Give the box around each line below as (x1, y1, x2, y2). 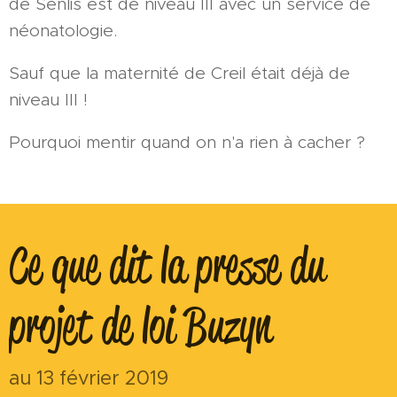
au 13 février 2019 (9, 365, 168, 390)
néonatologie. (9, 19, 117, 41)
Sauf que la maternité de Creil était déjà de (9, 62, 350, 83)
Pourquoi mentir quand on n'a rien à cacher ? (9, 131, 365, 152)
